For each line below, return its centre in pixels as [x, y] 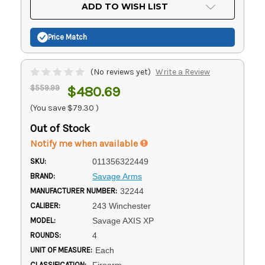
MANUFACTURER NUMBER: [74, 190]
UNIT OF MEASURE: [61, 250]
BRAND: [43, 176]
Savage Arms [117, 176]
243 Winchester [121, 206]
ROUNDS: [46, 235]
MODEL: [43, 220]
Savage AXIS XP [123, 220]
